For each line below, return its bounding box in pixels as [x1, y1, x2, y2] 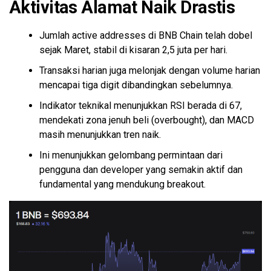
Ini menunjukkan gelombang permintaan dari [39, 149, 223, 161]
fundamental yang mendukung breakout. [39, 178, 206, 190]
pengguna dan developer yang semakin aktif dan [39, 163, 243, 175]
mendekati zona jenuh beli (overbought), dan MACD [39, 114, 254, 126]
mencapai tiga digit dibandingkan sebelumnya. [39, 79, 233, 91]
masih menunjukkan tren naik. [39, 128, 161, 140]
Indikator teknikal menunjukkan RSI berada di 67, [39, 99, 242, 111]
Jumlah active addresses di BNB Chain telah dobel [39, 29, 252, 41]
